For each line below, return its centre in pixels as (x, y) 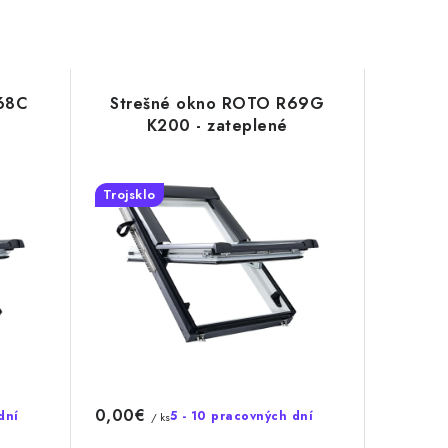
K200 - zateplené (217, 125)
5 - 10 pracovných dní (241, 415)
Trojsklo (129, 194)
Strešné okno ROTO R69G (217, 103)
